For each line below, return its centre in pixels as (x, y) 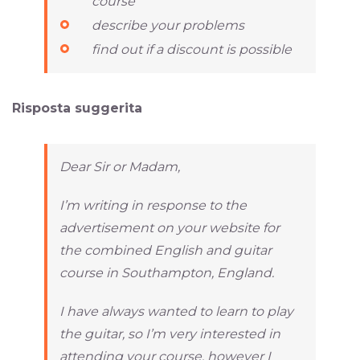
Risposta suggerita (77, 108)
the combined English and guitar (166, 250)
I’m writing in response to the (153, 205)
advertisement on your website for (170, 227)
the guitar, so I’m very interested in (170, 333)
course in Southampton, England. (167, 272)
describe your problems (168, 25)
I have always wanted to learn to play (176, 311)
